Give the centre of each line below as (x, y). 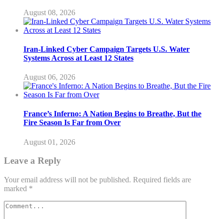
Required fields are (162, 180)
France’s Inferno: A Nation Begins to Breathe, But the (112, 114)
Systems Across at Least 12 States (78, 58)
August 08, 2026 (49, 12)
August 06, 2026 (49, 77)
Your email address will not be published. (67, 180)
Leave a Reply (33, 161)
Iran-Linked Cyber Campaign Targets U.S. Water (107, 49)
